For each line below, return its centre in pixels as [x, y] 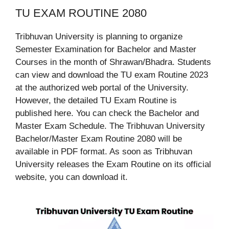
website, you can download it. [72, 177]
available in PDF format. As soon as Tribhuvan [104, 151]
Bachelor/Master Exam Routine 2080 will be [99, 139]
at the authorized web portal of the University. [102, 87]
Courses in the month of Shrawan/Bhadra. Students [113, 62]
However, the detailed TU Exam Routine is [96, 100]
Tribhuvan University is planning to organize [99, 36]
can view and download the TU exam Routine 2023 [112, 75]
